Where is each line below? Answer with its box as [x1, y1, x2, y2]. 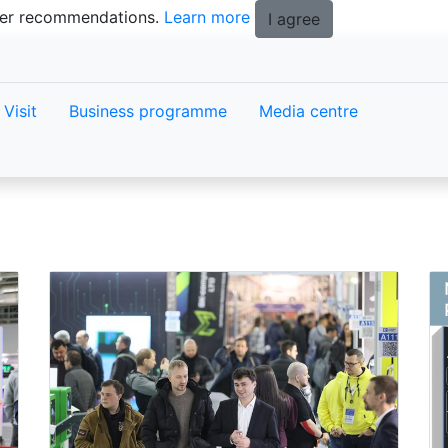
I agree [268, 9, 320, 29]
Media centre [259, 101, 358, 121]
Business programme [69, 101, 227, 121]
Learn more [164, 7, 250, 28]
